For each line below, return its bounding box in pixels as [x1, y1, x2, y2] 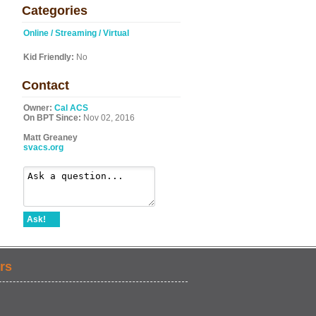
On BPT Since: [23, 113, 81, 123]
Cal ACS [54, 103, 88, 113]
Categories [22, 4, 87, 18]
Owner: [23, 103, 52, 113]
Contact [22, 78, 69, 92]
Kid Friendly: [23, 52, 74, 62]
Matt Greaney [23, 133, 78, 142]
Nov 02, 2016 [81, 113, 135, 123]
